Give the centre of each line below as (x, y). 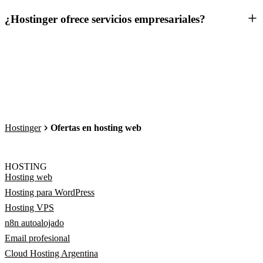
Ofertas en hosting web (96, 128)
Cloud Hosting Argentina (51, 253)
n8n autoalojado (34, 223)
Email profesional (37, 238)
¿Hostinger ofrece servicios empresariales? (105, 19)
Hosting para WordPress (50, 192)
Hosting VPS (29, 208)
